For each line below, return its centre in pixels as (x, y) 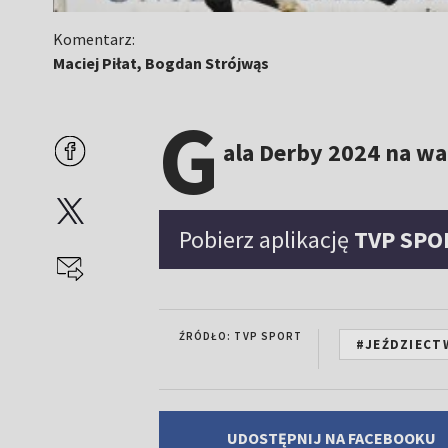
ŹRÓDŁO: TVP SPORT (240, 336)
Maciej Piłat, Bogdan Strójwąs (161, 63)
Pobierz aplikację (266, 239)
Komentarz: (94, 39)
